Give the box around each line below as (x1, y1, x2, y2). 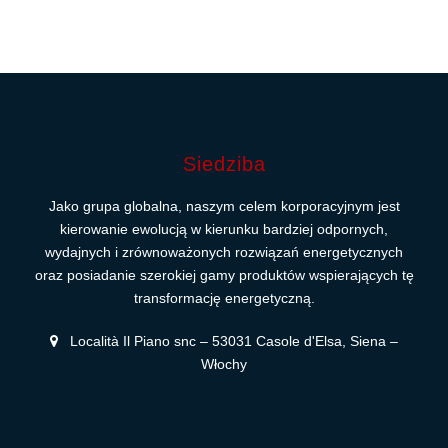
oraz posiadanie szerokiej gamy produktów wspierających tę (34, 267, 414, 283)
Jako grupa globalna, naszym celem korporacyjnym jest (48, 198, 400, 214)
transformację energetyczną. (133, 290, 315, 306)
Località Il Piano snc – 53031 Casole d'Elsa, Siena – (66, 333, 398, 349)
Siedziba (182, 153, 266, 175)
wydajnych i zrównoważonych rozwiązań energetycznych (45, 244, 403, 260)
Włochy (201, 356, 247, 372)
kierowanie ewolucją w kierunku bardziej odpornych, (60, 221, 388, 237)
